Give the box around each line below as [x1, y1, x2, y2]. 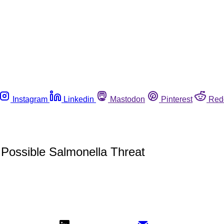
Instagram [12, 94, 47, 103]
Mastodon [110, 94, 145, 103]
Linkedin [63, 94, 94, 103]
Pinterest [161, 94, 192, 103]
